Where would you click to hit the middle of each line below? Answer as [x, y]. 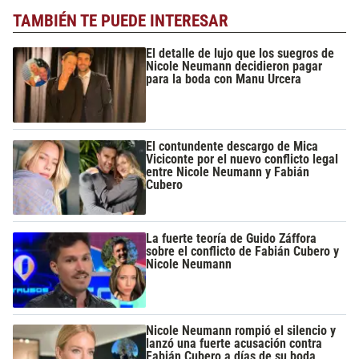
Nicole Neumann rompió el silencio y [241, 331]
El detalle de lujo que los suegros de [240, 54]
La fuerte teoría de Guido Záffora [232, 239]
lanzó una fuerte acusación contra [234, 344]
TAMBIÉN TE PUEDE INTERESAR [121, 20]
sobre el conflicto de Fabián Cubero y [243, 252]
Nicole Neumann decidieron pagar [234, 67]
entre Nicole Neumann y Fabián [228, 171]
